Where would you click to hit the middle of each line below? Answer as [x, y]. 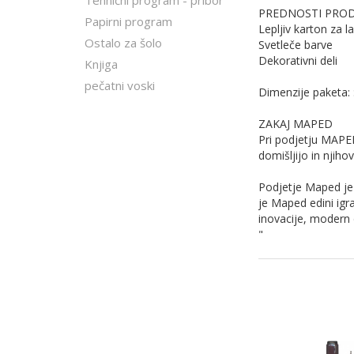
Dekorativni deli [298, 60]
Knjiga [101, 64]
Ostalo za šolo [123, 43]
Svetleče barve [296, 45]
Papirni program [128, 21]
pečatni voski [120, 85]
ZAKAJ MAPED [296, 124]
